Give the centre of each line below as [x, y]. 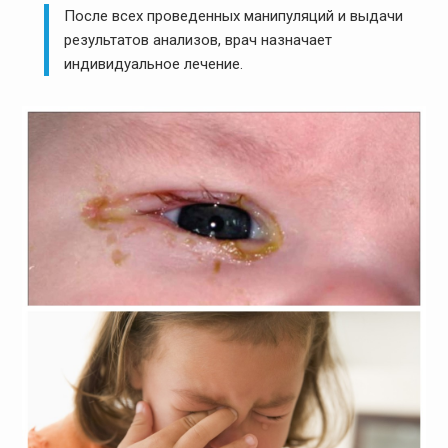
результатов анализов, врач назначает [198, 40]
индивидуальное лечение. [154, 64]
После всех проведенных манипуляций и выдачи [234, 16]
